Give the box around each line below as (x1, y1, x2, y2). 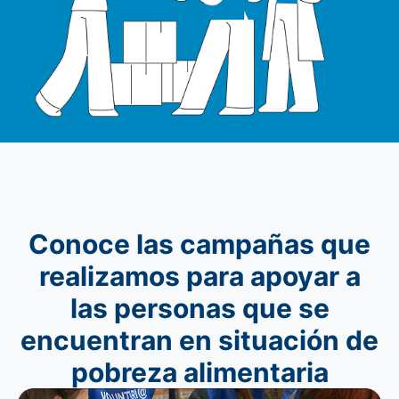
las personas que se (69, 291, 330, 324)
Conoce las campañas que (28, 227, 370, 260)
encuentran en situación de (20, 323, 379, 356)
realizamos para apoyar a (38, 259, 361, 292)
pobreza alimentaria (70, 355, 329, 388)
